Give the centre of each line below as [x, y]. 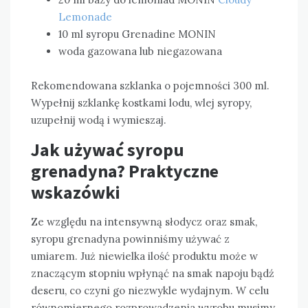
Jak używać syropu [108, 150]
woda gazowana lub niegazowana [140, 52]
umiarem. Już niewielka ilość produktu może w [144, 256]
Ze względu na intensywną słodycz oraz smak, [144, 222]
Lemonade [85, 17]
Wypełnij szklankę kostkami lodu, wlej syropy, [141, 103]
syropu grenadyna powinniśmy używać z [130, 239]
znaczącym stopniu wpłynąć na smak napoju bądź [153, 274]
